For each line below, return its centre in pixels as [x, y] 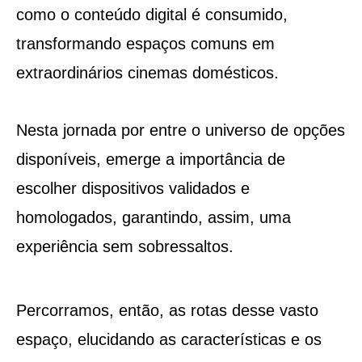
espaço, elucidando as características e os [168, 339]
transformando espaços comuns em [145, 43]
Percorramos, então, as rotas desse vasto [167, 310]
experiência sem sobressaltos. [124, 246]
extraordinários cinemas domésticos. [147, 72]
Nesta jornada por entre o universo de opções [180, 130]
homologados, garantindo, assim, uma [153, 217]
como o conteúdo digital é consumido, [152, 14]
